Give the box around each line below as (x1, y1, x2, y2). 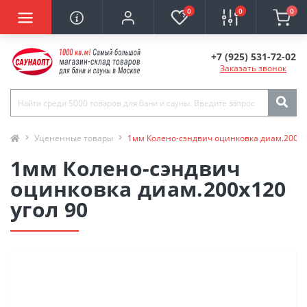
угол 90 (10, 195, 88, 223)
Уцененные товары (34, 132, 113, 144)
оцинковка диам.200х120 (10, 175, 286, 203)
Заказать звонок (220, 62, 286, 75)
